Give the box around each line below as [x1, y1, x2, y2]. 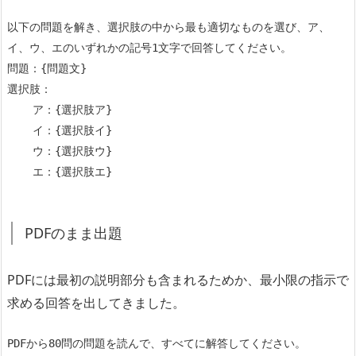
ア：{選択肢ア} [7, 103, 33, 116]
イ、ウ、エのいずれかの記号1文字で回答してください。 [7, 41, 292, 54]
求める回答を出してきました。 [7, 293, 185, 311]
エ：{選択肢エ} [33, 164, 112, 178]
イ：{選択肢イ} [7, 123, 33, 137]
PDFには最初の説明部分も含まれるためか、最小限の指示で [7, 270, 349, 288]
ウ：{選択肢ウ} [7, 144, 33, 157]
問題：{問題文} [7, 61, 87, 75]
